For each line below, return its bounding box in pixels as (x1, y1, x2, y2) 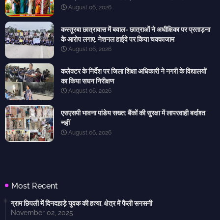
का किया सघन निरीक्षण (61, 77, 114, 85)
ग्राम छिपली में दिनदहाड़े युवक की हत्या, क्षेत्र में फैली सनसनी (11, 199, 152, 208)
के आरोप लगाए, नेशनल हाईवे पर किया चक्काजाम (61, 35, 174, 44)
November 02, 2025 (11, 209, 73, 217)
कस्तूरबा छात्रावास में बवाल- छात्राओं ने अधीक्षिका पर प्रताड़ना (61, 26, 210, 34)
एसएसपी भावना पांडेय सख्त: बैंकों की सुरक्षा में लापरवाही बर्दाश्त (61, 109, 205, 117)
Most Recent (11, 181, 58, 191)
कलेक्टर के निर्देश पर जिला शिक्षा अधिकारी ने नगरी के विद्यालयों (61, 67, 206, 76)
